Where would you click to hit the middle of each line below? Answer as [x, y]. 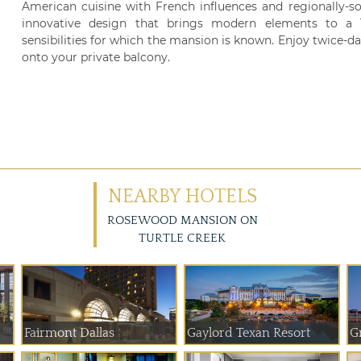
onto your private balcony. [96, 57]
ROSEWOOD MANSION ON [182, 220]
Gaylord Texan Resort [249, 333]
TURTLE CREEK [182, 238]
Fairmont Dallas [69, 333]
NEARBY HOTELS [182, 197]
